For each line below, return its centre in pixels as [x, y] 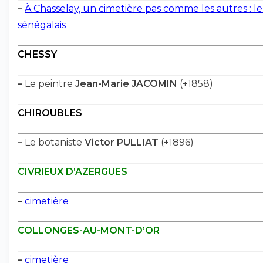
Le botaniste [53, 142]
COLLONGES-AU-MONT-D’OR [89, 230]
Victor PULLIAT [122, 142]
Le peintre [49, 84]
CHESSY [37, 54]
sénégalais [42, 25]
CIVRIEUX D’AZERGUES [73, 172]
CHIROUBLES [50, 113]
